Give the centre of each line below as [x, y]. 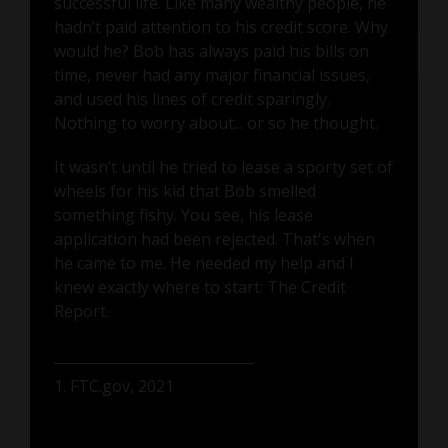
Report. [81, 311]
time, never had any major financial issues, [211, 75]
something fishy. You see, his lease [183, 215]
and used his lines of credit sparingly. [191, 99]
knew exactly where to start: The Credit [199, 287]
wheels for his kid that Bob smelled [184, 191]
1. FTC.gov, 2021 [113, 386]
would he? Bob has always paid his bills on [211, 51]
